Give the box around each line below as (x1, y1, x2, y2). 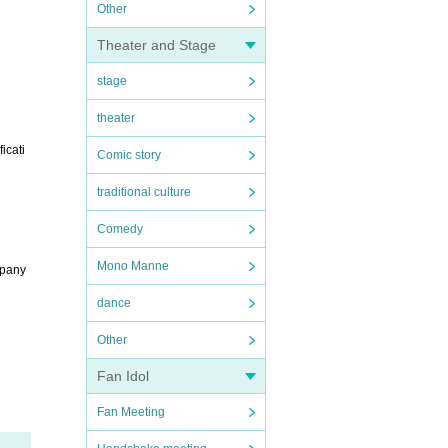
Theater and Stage (97, 37, 216, 53)
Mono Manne (97, 259, 169, 273)
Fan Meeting (97, 405, 165, 419)
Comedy (97, 222, 143, 236)
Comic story (97, 148, 161, 162)
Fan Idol (97, 368, 149, 384)
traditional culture (97, 185, 191, 199)
